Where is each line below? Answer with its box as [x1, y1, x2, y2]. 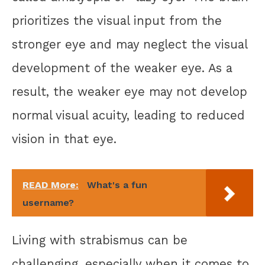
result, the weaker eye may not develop [12, 85, 247, 99]
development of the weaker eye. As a [12, 61, 232, 76]
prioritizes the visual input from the [12, 14, 222, 28]
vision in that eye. [12, 132, 117, 147]
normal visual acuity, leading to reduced [12, 108, 245, 123]
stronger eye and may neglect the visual [12, 37, 247, 52]
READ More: [22, 179, 79, 190]
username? [22, 196, 74, 208]
